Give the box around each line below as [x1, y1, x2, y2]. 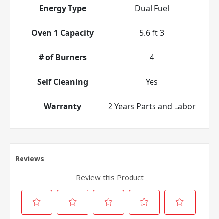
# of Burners [38, 51, 87, 63]
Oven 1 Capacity [31, 27, 94, 38]
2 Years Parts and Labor [108, 100, 196, 111]
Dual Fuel [134, 2, 169, 14]
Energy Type [39, 2, 86, 14]
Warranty [44, 100, 81, 111]
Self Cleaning [37, 76, 88, 87]
